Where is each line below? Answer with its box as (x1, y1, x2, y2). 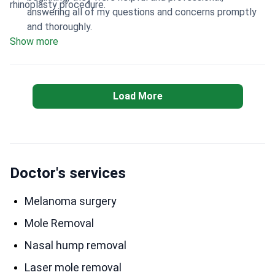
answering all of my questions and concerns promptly (27, 6, 257, 18)
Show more (10, 36, 58, 47)
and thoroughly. (27, 21, 92, 33)
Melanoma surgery (25, 195, 117, 207)
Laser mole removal (25, 261, 122, 274)
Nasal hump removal (25, 239, 126, 252)
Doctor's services (10, 165, 126, 182)
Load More (112, 90, 163, 102)
